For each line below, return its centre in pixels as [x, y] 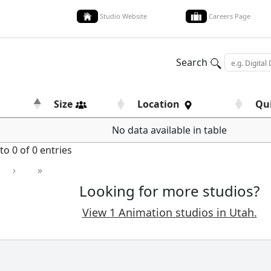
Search [193, 62]
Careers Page [230, 16]
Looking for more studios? [169, 191]
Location [160, 104]
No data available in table [169, 130]
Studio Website [123, 16]
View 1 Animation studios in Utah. [169, 212]
